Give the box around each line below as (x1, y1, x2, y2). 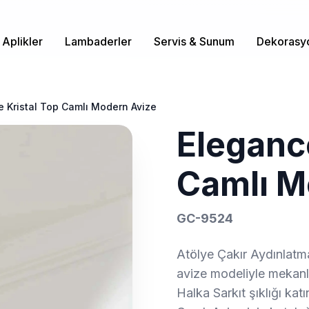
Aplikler (2, 34, 43, 48)
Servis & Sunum (154, 34, 235, 48)
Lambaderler (65, 34, 132, 48)
